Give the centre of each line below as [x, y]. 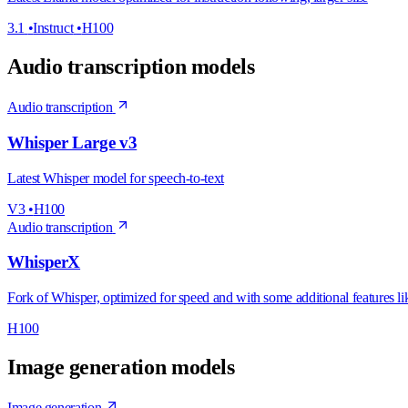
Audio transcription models [131, 67]
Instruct [53, 28]
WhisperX [44, 262]
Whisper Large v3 [72, 142]
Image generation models [121, 367]
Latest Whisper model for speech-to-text [116, 178]
